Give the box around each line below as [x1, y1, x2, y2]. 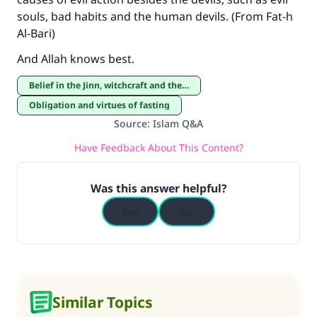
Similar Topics [52, 292, 153, 312]
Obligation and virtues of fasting [36, 99, 170, 111]
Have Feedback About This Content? [74, 140, 243, 154]
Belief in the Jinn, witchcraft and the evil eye [35, 79, 182, 91]
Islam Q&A [153, 117, 203, 130]
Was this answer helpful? [90, 180, 227, 196]
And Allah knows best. [17, 51, 134, 67]
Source [114, 117, 147, 130]
